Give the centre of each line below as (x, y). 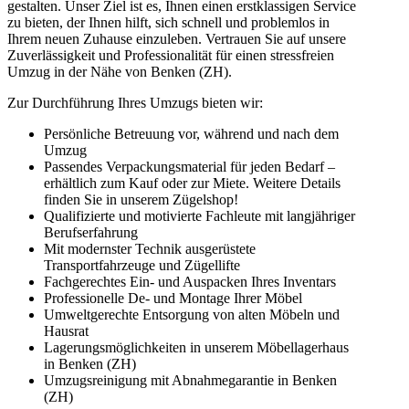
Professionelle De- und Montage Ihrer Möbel (173, 299)
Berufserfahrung (91, 233)
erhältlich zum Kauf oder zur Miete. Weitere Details (192, 184)
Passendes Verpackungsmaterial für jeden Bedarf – (189, 167)
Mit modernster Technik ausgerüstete (150, 249)
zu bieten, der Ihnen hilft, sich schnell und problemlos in (168, 23)
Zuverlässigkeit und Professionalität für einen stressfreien (171, 56)
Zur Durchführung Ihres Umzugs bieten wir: (135, 103)
